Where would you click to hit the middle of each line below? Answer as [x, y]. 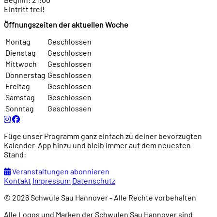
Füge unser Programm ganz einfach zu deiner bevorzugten [103, 136]
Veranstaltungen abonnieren [60, 171]
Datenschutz [94, 181]
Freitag [18, 86]
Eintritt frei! [24, 9]
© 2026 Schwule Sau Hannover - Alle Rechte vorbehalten [100, 198]
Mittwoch [21, 64]
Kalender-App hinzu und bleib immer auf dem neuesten [97, 145]
